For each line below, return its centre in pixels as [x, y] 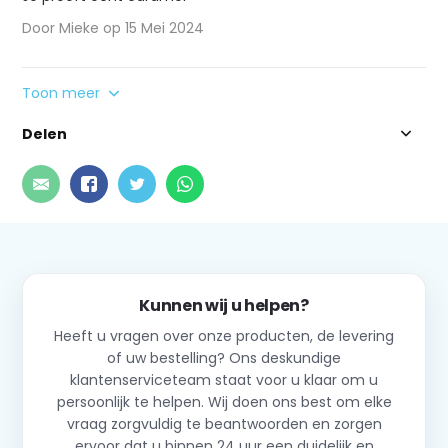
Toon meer [63, 92]
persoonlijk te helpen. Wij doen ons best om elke [224, 401]
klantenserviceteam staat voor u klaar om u [224, 379]
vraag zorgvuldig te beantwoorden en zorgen [224, 423]
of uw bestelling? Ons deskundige [224, 357]
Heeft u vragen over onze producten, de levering [224, 335]
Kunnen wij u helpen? [224, 305]
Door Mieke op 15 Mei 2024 [113, 27]
